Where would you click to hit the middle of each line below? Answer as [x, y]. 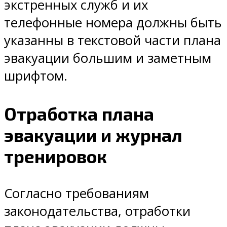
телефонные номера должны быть [113, 23]
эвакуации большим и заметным [108, 58]
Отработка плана [79, 113]
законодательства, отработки [97, 211]
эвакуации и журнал [93, 135]
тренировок [55, 156]
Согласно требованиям [77, 193]
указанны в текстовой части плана [112, 41]
